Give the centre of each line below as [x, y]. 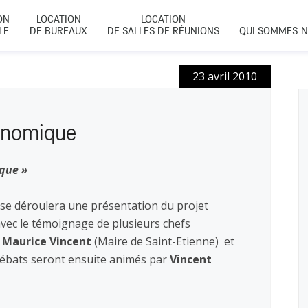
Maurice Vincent [47, 241]
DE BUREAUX [58, 31]
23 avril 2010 [225, 76]
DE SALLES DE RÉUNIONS [163, 31]
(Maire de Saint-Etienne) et [163, 241]
